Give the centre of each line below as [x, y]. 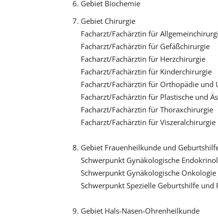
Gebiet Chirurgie [108, 21]
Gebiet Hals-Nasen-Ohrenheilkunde [140, 210]
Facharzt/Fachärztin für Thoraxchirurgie [147, 109]
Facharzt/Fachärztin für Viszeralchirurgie [148, 122]
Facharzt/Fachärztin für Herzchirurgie [143, 59]
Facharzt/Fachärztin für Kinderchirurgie [146, 71]
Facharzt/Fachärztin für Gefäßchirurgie [145, 46]
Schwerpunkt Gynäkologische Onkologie [148, 173]
